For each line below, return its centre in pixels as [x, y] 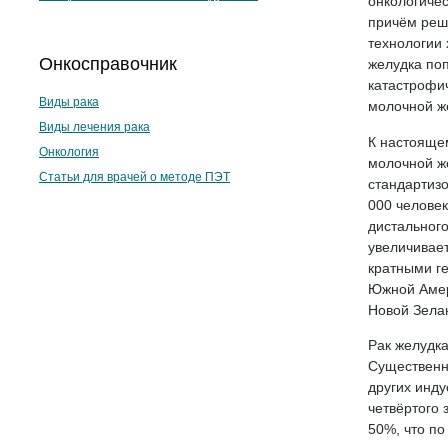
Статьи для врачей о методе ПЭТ [134, 176]
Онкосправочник [108, 63]
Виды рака [69, 101]
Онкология [69, 151]
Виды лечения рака [94, 126]
